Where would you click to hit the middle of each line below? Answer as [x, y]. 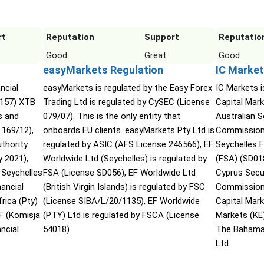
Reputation [70, 37]
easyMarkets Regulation [103, 70]
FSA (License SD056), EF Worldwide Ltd [119, 173]
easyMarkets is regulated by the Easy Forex [127, 88]
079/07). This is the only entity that [111, 116]
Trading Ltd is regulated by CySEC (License [126, 102]
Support [161, 37]
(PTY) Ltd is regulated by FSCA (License [121, 215]
